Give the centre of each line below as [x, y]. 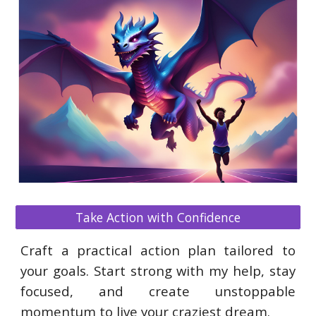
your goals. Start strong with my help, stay [158, 270]
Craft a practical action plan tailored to [158, 250]
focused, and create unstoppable [158, 291]
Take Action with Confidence [158, 217]
